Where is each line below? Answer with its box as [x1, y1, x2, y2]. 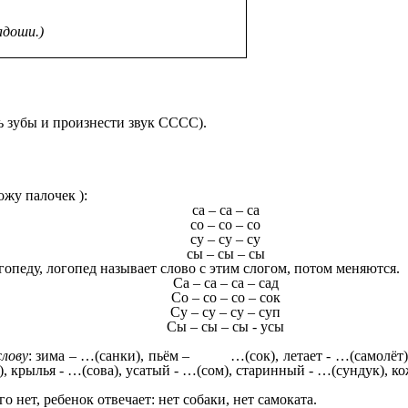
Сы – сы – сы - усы [167, 318, 285, 334]
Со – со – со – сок [170, 289, 280, 305]
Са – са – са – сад [172, 274, 279, 291]
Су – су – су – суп [170, 303, 281, 320]
